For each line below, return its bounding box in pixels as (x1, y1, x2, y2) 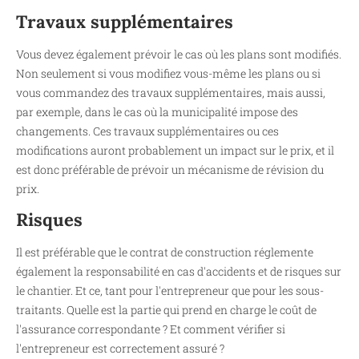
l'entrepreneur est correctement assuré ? (16, 341, 224, 357)
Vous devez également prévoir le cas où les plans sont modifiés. (16, 46, 341, 62)
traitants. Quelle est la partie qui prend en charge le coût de (16, 302, 317, 318)
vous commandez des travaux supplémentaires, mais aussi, (16, 84, 325, 100)
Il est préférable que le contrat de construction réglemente (16, 244, 313, 260)
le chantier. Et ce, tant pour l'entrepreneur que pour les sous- (16, 283, 324, 299)
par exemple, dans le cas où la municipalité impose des (16, 103, 298, 119)
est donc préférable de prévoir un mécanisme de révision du (16, 161, 324, 177)
